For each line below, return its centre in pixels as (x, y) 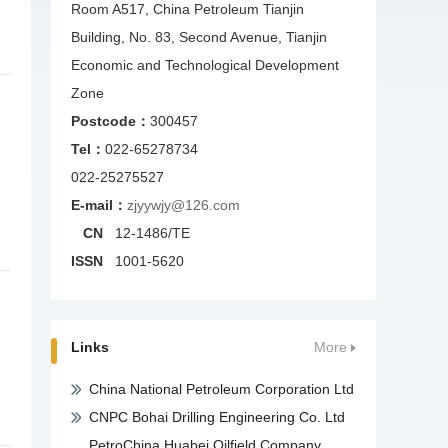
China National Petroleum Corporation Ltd (221, 388)
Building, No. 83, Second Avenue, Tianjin (199, 36)
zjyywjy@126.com (183, 204)
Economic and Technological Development (205, 64)
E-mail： (99, 204)
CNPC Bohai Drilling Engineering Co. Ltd (217, 416)
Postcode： (110, 120)
